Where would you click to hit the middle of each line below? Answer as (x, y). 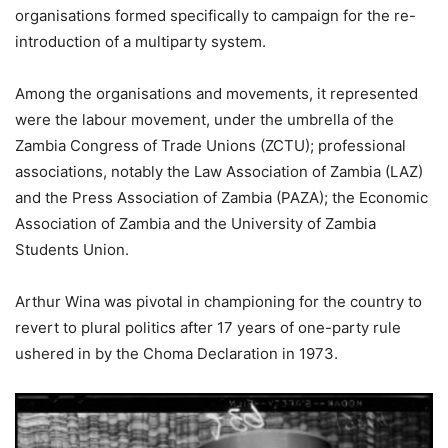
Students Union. (72, 250)
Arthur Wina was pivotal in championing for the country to (218, 302)
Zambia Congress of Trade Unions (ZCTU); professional (210, 146)
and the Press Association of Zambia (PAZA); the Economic (221, 198)
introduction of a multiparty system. (140, 42)
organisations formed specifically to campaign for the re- (215, 16)
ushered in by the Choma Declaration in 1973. (176, 354)
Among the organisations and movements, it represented (216, 94)
